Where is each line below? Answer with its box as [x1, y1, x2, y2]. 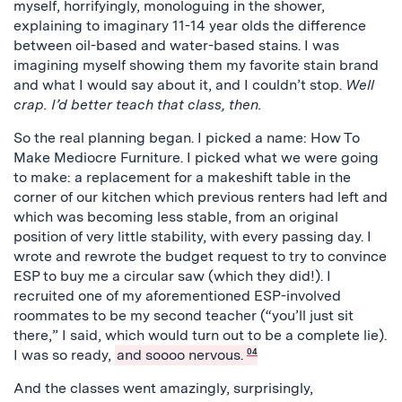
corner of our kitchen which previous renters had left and [13, 188, 388, 205]
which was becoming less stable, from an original [13, 207, 338, 225]
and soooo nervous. [117, 345, 243, 363]
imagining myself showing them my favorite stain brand [13, 56, 379, 74]
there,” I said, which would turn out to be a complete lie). [13, 326, 387, 344]
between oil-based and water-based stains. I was [13, 36, 339, 54]
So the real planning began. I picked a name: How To [13, 128, 360, 146]
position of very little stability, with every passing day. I [13, 227, 371, 245]
